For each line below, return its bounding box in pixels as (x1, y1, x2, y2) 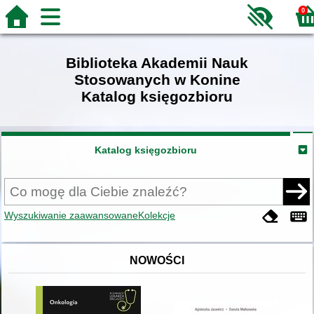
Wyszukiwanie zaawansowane (4, 209, 139, 221)
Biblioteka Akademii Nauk (66, 55, 248, 71)
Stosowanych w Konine (74, 71, 240, 88)
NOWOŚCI (130, 254, 184, 266)
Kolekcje (138, 209, 176, 221)
